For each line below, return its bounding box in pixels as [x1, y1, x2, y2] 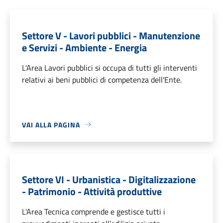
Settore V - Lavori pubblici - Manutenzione [22, 27, 200, 43]
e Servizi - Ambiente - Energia [22, 39, 147, 55]
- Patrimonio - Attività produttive [22, 183, 162, 199]
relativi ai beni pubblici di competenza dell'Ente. [22, 73, 182, 86]
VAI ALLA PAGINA [22, 119, 80, 130]
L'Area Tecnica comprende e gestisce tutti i [22, 205, 165, 218]
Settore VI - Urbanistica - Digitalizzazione [22, 171, 196, 187]
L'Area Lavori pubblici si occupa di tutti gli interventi [22, 61, 197, 74]
